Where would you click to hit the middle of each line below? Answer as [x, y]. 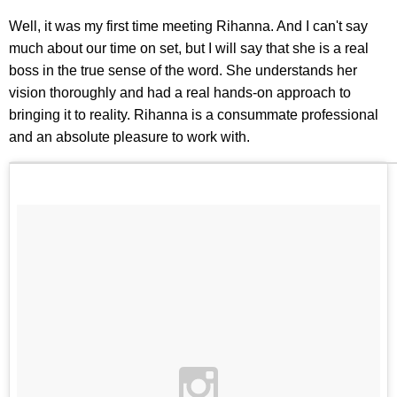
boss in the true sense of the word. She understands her [183, 71]
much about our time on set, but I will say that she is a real [189, 49]
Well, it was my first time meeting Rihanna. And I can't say [188, 27]
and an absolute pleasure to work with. [129, 137]
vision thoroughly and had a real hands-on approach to [180, 93]
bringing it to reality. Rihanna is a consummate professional [194, 115]
